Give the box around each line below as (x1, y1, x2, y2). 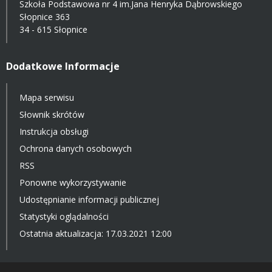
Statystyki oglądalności (19, 210, 109, 222)
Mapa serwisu (19, 91, 74, 103)
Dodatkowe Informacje (6, 59, 120, 73)
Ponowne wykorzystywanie (19, 176, 126, 188)
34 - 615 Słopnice (19, 23, 87, 35)
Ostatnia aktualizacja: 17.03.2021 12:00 (19, 227, 172, 239)
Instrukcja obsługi (19, 125, 89, 137)
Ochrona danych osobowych (19, 142, 132, 154)
